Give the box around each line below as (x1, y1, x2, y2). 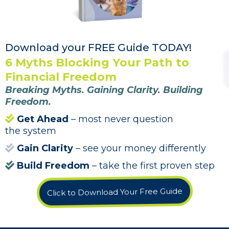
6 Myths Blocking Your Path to (5, 55, 189, 70)
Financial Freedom (5, 70, 117, 84)
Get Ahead (17, 113, 68, 125)
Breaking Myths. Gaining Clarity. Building (5, 84, 203, 96)
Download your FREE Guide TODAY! (5, 41, 192, 54)
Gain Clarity (17, 142, 73, 154)
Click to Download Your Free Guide (47, 187, 182, 197)
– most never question (68, 113, 173, 125)
